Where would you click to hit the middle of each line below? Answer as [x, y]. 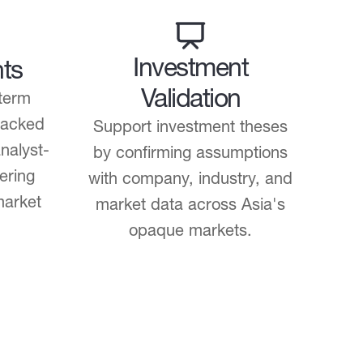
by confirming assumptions [190, 152]
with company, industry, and [190, 178]
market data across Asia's [190, 204]
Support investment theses [190, 126]
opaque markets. [190, 230]
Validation [190, 98]
